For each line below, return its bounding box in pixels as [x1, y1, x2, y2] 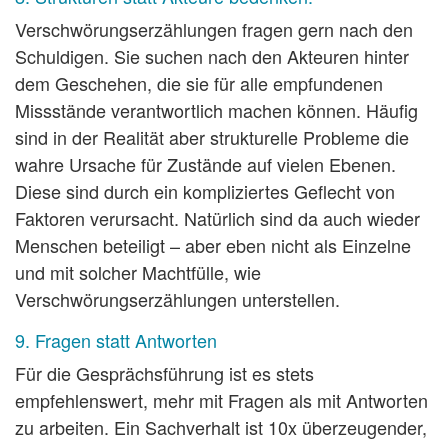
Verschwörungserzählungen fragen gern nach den [15, 16, 413, 43]
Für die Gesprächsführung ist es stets [15, 360, 314, 387]
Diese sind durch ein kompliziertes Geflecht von [15, 178, 395, 205]
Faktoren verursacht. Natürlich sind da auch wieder [15, 205, 420, 232]
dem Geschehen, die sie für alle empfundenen [15, 70, 383, 97]
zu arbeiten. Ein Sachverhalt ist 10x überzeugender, [15, 414, 427, 441]
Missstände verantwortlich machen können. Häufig [15, 97, 418, 124]
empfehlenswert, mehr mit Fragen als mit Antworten [15, 387, 428, 414]
